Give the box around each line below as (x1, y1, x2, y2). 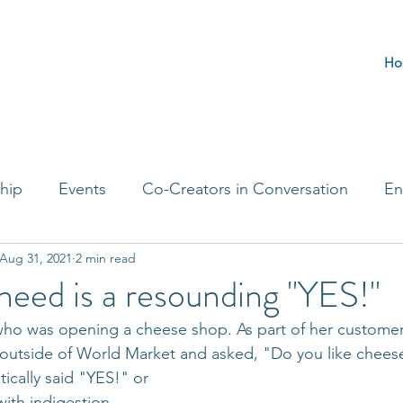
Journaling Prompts (139, 250, 279, 271)
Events (58, 178, 106, 199)
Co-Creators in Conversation (142, 178, 348, 199)
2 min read (76, 249, 136, 266)
